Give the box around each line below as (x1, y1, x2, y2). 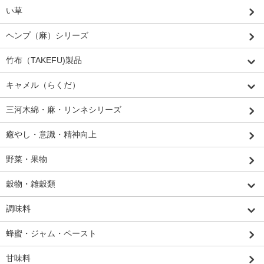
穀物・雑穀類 (6, 179, 55, 189)
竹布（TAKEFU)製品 (6, 55, 82, 65)
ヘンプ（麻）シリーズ (6, 30, 88, 40)
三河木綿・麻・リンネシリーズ (6, 104, 121, 114)
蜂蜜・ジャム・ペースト (6, 228, 97, 238)
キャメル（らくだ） (6, 80, 80, 90)
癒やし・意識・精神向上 (6, 129, 97, 139)
